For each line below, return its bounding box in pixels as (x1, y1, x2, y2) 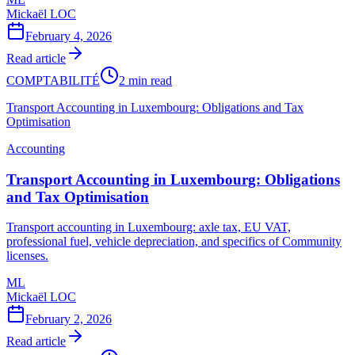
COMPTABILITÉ (6, 73, 100, 87)
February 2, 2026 (25, 312, 112, 326)
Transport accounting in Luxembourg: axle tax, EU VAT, (6, 220, 291, 235)
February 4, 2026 (25, 29, 112, 43)
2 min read (119, 73, 172, 87)
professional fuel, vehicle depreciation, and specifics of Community (6, 235, 342, 249)
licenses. (6, 249, 48, 263)
